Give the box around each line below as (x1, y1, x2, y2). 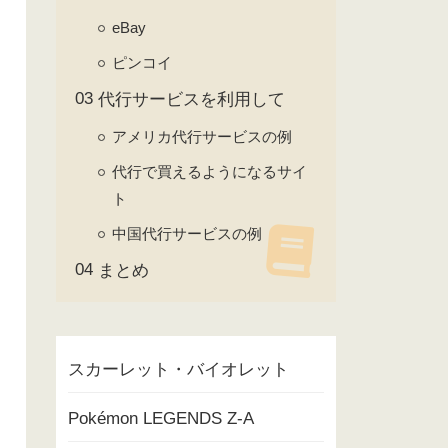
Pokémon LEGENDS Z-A (68, 409, 254, 428)
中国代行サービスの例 (112, 225, 262, 242)
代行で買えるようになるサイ (112, 163, 307, 180)
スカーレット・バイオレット (68, 360, 289, 379)
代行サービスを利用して (98, 90, 285, 109)
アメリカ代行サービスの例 (112, 128, 292, 145)
